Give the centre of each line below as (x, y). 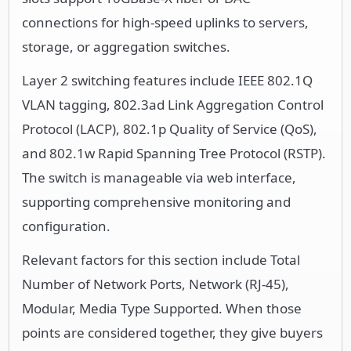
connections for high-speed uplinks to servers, (165, 22)
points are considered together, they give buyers (172, 332)
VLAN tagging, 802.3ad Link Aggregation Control (173, 104)
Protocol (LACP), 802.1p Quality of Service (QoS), (170, 128)
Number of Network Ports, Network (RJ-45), (156, 284)
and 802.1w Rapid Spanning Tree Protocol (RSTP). (174, 153)
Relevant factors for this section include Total (161, 259)
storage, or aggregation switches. (126, 46)
